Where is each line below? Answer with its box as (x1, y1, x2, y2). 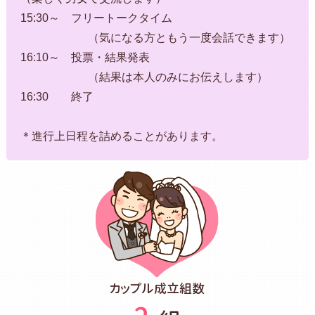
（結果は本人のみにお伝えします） (20, 70, 268, 83)
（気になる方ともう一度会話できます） (20, 31, 290, 44)
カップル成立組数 (110, 279, 205, 297)
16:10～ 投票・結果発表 (20, 51, 150, 63)
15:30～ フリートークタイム (20, 11, 172, 24)
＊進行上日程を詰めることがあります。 (20, 129, 223, 142)
